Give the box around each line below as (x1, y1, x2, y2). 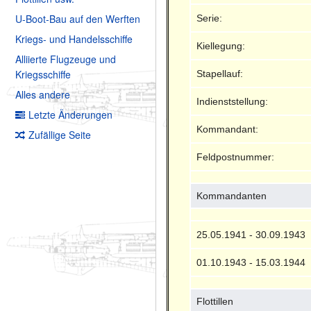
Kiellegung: (196, 40, 246, 51)
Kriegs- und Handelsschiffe (15, 32, 133, 47)
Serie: (196, 12, 223, 24)
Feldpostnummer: (196, 151, 275, 162)
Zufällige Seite (28, 128, 91, 142)
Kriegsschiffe (15, 67, 71, 82)
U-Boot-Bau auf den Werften (15, 12, 140, 26)
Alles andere (15, 87, 70, 102)
